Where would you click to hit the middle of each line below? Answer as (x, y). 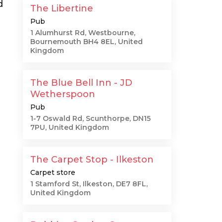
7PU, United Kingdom (70, 127)
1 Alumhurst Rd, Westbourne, (83, 33)
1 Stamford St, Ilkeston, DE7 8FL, (89, 184)
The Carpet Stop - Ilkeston (92, 160)
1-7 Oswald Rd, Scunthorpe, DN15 (90, 118)
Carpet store (53, 172)
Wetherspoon (63, 94)
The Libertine (62, 8)
